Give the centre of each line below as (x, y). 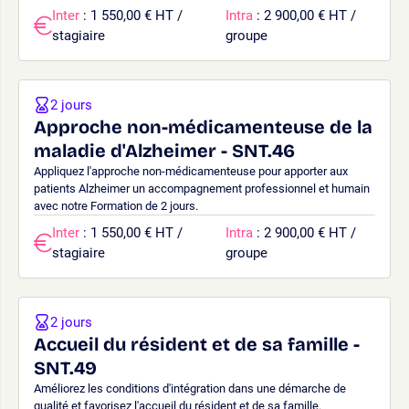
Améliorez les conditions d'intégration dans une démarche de (190, 388)
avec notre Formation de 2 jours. (116, 205)
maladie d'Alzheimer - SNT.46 (164, 150)
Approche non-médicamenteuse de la (203, 126)
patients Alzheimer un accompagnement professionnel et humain (202, 188)
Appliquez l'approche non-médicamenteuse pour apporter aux (191, 171)
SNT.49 (65, 367)
